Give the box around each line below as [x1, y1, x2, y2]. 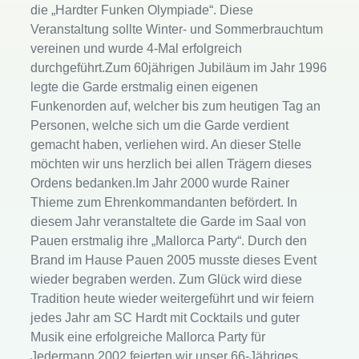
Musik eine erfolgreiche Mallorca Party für [30, 330, 266, 345]
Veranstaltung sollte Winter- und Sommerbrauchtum [30, 22, 324, 37]
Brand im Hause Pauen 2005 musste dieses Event [30, 253, 317, 268]
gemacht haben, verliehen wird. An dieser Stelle [30, 138, 302, 152]
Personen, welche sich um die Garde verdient [30, 119, 289, 133]
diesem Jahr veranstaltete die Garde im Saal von [30, 215, 307, 229]
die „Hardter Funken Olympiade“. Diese [30, 3, 254, 18]
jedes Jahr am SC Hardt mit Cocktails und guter [30, 311, 301, 325]
